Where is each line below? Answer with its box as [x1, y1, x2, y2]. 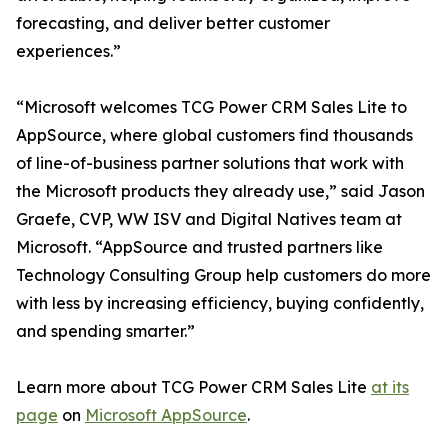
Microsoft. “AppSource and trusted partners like [16, 237, 383, 258]
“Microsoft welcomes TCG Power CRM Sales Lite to [16, 97, 407, 118]
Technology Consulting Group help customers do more [16, 265, 431, 286]
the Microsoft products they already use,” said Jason [16, 181, 425, 202]
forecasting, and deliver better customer [16, 13, 330, 34]
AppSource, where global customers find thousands [16, 125, 413, 146]
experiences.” [16, 41, 121, 62]
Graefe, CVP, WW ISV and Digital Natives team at [16, 209, 402, 230]
